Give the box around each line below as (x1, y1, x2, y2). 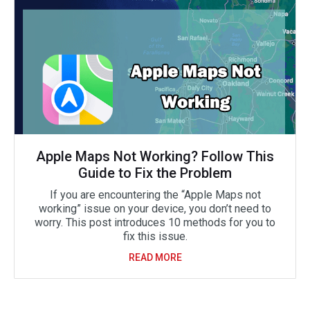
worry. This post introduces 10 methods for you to (35, 216, 275, 229)
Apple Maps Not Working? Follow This (36, 148, 274, 165)
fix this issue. (122, 230, 188, 243)
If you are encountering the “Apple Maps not (49, 188, 261, 201)
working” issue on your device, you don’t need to (39, 202, 271, 215)
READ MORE (128, 252, 182, 263)
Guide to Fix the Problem (78, 165, 232, 181)
